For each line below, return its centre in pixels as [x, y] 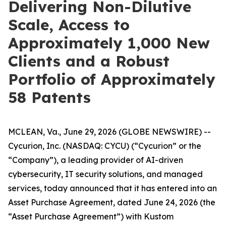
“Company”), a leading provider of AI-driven [96, 160]
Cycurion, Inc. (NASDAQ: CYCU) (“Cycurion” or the [105, 146]
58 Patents [49, 97]
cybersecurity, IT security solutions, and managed [105, 174]
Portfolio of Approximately [112, 79]
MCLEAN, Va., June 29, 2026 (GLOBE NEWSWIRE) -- [109, 132]
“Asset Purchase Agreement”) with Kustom [91, 216]
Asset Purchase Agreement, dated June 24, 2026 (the [112, 202]
